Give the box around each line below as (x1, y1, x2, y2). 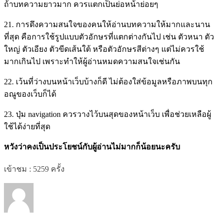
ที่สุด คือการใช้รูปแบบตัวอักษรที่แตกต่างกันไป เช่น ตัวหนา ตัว (4, 33, 214, 41)
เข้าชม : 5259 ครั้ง (4, 165, 65, 173)
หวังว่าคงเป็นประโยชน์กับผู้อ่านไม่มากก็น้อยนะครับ (4, 143, 180, 151)
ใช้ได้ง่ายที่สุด (4, 122, 50, 131)
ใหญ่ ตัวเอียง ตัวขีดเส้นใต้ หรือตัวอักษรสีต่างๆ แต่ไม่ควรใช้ (4, 45, 204, 53)
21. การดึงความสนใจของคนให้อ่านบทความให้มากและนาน (4, 20, 210, 29)
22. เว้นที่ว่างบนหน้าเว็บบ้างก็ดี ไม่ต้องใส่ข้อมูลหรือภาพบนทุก (4, 77, 213, 86)
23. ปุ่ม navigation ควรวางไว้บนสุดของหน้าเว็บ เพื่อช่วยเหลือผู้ (4, 110, 211, 118)
